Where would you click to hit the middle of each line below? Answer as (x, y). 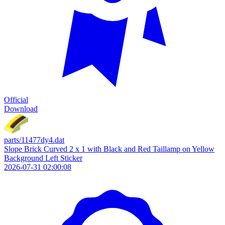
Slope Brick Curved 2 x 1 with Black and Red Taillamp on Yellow (109, 149)
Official (16, 100)
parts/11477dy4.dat (34, 140)
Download (21, 109)
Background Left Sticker (43, 158)
